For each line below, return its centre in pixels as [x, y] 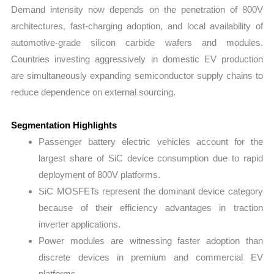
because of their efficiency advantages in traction [151, 207]
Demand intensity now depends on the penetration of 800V [137, 10]
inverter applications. [80, 224]
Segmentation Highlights [64, 125]
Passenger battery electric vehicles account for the [151, 141]
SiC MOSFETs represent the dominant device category [151, 191]
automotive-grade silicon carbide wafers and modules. [137, 43]
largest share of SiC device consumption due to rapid [151, 158]
